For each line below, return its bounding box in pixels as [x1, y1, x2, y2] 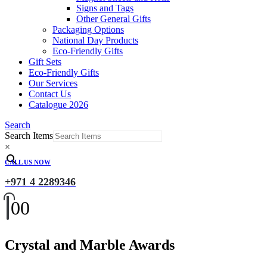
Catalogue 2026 [29, 100, 88, 110]
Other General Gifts [76, 14, 151, 24]
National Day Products [52, 35, 138, 45]
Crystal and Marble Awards [5, 237, 175, 253]
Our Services [29, 78, 77, 88]
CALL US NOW [5, 159, 51, 166]
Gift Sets [29, 57, 61, 67]
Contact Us [29, 89, 71, 99]
